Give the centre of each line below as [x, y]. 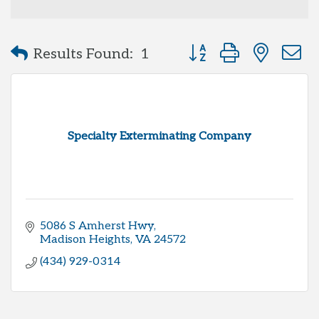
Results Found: [83, 54]
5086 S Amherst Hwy [97, 226]
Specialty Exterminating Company [159, 136]
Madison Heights [85, 240]
